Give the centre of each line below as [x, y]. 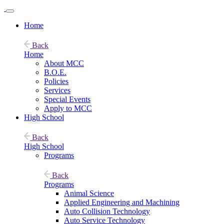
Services [57, 90]
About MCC [64, 63]
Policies [56, 81]
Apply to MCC [68, 108]
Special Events [67, 99]
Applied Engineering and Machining [122, 202]
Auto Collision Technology [107, 211]
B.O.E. [55, 72]
